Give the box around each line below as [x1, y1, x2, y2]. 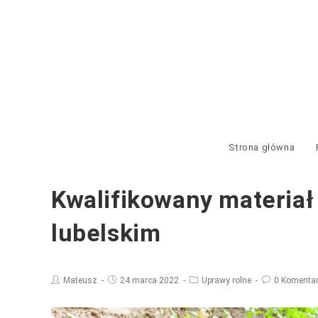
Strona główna [229, 142, 295, 153]
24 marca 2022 [120, 275, 179, 285]
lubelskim [51, 219, 161, 247]
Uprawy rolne [202, 275, 251, 285]
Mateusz [63, 275, 97, 285]
